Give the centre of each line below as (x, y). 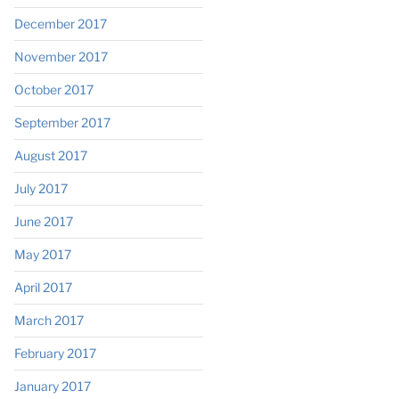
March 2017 (49, 320)
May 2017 (42, 254)
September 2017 (62, 122)
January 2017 (52, 386)
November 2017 (61, 56)
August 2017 (50, 155)
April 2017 (43, 287)
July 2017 (41, 188)
